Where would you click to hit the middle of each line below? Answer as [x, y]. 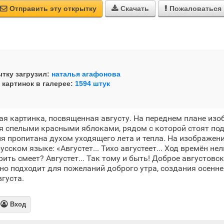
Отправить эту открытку [53, 8]
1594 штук [92, 83]
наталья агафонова [86, 74]
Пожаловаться [195, 8]
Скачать [134, 8]
